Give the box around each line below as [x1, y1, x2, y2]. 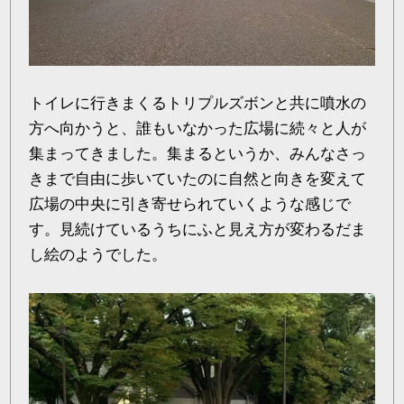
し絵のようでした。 [29, 246, 168, 264]
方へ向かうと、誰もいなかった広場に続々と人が [29, 120, 367, 138]
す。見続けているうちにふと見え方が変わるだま [29, 221, 367, 239]
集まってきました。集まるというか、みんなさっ [29, 145, 367, 163]
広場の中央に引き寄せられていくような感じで [29, 196, 352, 214]
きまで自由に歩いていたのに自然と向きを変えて [29, 170, 367, 188]
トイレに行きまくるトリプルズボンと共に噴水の [29, 95, 367, 113]
